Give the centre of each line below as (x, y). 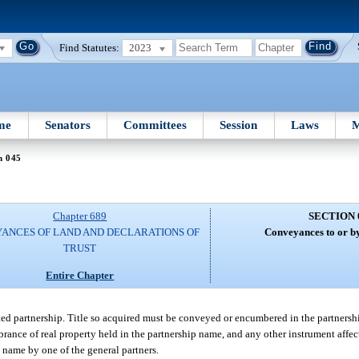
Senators (67, 125)
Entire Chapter (80, 275)
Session (239, 125)
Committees (155, 125)
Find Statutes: (90, 47)
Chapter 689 (80, 216)
